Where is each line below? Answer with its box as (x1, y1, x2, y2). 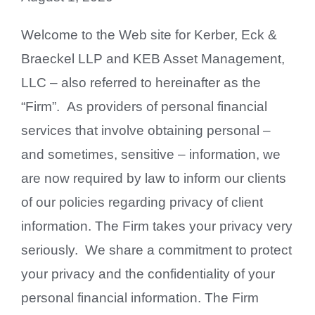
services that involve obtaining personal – (20, 122, 271, 138)
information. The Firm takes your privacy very (20, 218, 292, 233)
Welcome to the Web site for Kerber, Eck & (20, 27, 277, 42)
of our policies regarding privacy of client (20, 194, 263, 210)
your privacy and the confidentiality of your (20, 266, 275, 281)
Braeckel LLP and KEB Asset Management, (20, 51, 285, 66)
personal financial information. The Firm (20, 290, 259, 305)
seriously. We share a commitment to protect (20, 242, 292, 257)
